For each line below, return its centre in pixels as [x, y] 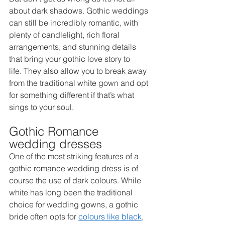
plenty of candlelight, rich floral [65, 34]
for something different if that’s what [73, 95]
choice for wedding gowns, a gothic [75, 204]
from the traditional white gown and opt [80, 83]
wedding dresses [57, 144]
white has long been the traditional [72, 192]
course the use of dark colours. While [76, 180]
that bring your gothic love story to [71, 59]
